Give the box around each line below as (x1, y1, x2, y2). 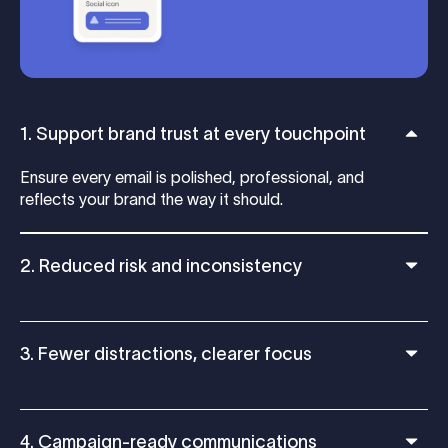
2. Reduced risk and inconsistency (20, 256, 302, 277)
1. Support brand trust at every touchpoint (20, 124, 366, 145)
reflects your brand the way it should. (20, 190, 283, 209)
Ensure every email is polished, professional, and (20, 168, 364, 187)
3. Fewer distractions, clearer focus (20, 344, 312, 365)
